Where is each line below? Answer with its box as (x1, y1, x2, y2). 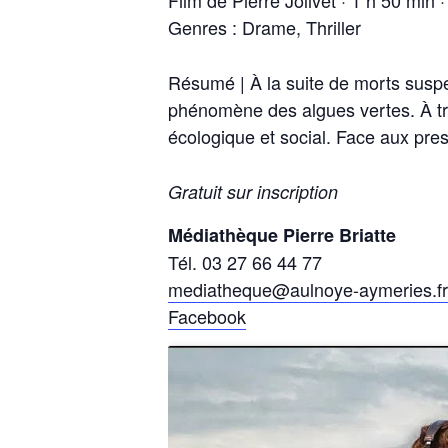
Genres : (168, 13, 242, 40)
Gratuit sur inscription (168, 178, 338, 204)
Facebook (168, 302, 246, 329)
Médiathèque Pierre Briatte (168, 221, 396, 248)
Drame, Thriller (242, 13, 361, 40)
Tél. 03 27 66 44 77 (168, 248, 322, 275)
